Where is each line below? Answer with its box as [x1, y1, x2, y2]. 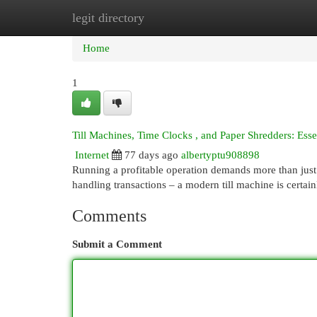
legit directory [72, 11, 144, 25]
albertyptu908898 [181, 149, 260, 161]
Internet [75, 149, 109, 161]
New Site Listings [142, 12, 219, 23]
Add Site [240, 12, 278, 23]
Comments [72, 207, 146, 225]
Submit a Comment [72, 238, 162, 250]
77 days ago [125, 149, 178, 161]
